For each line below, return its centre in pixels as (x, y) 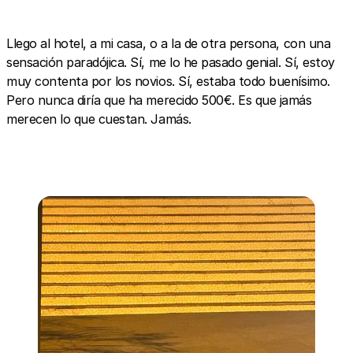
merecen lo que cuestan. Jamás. (99, 119)
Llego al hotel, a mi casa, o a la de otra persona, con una (169, 43)
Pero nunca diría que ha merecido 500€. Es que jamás (159, 100)
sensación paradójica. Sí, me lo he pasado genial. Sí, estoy (171, 62)
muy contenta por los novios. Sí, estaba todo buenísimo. (168, 81)
